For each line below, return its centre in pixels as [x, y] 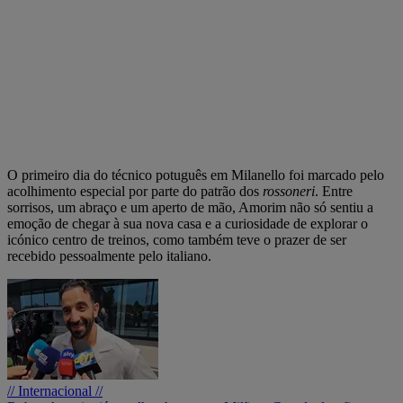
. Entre [334, 191]
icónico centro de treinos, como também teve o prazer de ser [177, 239]
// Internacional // [55, 390]
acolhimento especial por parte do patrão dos [135, 191]
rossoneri [289, 191]
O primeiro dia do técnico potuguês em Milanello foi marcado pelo [196, 175]
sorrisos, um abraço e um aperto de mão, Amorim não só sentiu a [190, 207]
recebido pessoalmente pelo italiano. [109, 255]
